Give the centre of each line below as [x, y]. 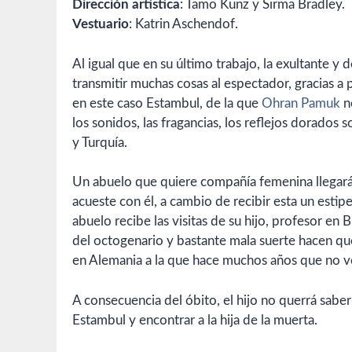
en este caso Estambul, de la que [167, 103]
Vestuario [101, 24]
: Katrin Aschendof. [183, 24]
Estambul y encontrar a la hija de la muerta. [195, 320]
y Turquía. [100, 142]
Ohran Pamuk [301, 103]
